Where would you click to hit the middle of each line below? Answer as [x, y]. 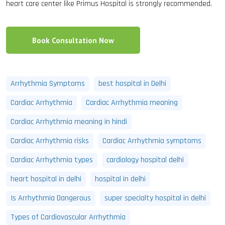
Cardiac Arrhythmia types [52, 160]
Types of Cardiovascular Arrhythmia [68, 217]
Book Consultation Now [73, 40]
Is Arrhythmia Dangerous [51, 198]
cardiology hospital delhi [145, 160]
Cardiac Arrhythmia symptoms [152, 141]
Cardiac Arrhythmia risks [50, 141]
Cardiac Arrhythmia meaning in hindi [69, 122]
